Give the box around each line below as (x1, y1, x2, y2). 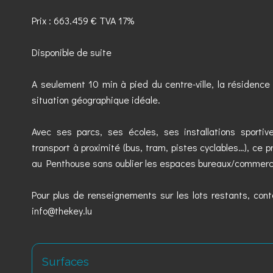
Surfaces (42, 255, 89, 268)
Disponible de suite (32, 46, 112, 58)
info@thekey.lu (32, 204, 92, 217)
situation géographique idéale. (32, 93, 160, 106)
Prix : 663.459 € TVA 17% (32, 14, 134, 27)
